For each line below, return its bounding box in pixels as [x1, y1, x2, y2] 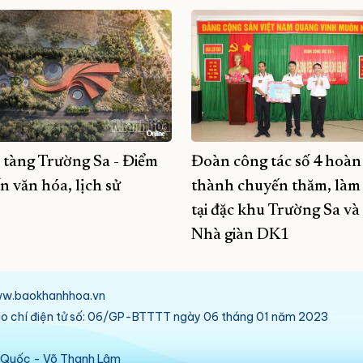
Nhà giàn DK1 [191, 227, 289, 244]
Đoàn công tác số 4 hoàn [191, 154, 361, 171]
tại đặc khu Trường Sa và [191, 203, 360, 220]
